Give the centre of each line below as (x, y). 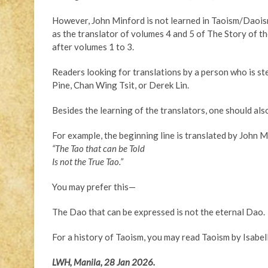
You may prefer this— (94, 186)
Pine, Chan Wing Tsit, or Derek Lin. (121, 85)
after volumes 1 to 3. (93, 46)
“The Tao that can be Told (98, 148)
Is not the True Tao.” (88, 161)
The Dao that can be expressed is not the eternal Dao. (159, 211)
